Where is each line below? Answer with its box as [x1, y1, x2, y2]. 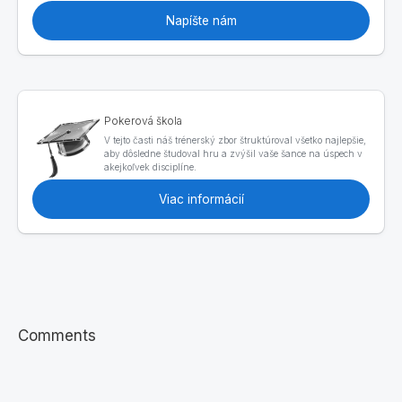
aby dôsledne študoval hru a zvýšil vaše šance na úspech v [104, 147, 363, 159]
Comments [18, 326, 96, 345]
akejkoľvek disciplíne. [104, 161, 199, 172]
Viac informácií [158, 191, 244, 206]
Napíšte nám [165, 13, 237, 28]
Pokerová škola [104, 113, 182, 127]
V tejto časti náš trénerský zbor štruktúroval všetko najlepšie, [104, 134, 366, 145]
